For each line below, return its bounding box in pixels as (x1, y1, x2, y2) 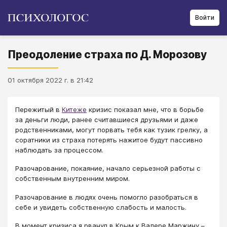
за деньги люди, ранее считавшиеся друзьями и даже (15, 116, 198, 124)
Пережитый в (15, 105, 62, 113)
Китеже (62, 105, 87, 113)
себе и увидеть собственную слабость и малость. (15, 203, 186, 211)
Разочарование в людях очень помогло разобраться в (15, 193, 198, 201)
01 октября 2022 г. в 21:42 (8, 76, 93, 84)
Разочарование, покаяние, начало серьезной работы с (15, 164, 201, 173)
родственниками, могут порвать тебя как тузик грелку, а (15, 126, 208, 134)
